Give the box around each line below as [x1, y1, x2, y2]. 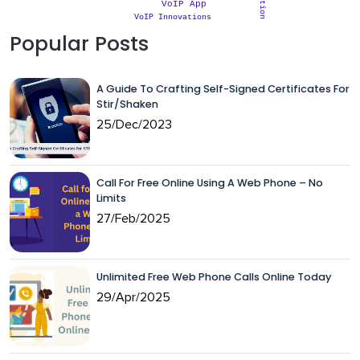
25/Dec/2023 [96, 118, 172, 132]
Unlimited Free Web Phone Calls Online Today [96, 270, 331, 284]
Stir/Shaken [96, 97, 158, 112]
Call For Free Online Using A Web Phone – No [96, 176, 323, 190]
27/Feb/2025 [96, 212, 170, 226]
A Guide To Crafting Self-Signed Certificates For [96, 82, 350, 96]
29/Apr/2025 [96, 291, 170, 305]
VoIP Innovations [133, 12, 211, 22]
